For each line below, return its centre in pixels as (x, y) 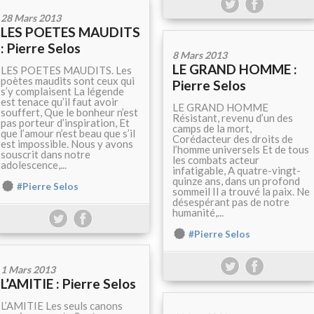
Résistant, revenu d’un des (233, 118)
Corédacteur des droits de (233, 139)
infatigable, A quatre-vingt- (237, 171)
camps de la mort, (212, 129)
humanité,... (198, 213)
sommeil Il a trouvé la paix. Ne (241, 192)
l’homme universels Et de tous (241, 150)
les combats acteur (216, 160)
